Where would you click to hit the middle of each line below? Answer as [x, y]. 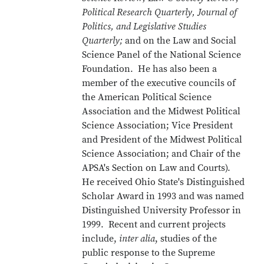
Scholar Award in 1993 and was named [163, 196]
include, [101, 239]
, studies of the [186, 239]
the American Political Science [147, 97]
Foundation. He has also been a [150, 69]
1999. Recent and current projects [154, 225]
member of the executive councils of [159, 83]
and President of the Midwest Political [162, 140]
